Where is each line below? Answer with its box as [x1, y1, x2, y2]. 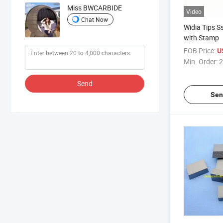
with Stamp [184, 32, 219, 42]
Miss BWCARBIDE [67, 3, 122, 13]
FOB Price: [184, 45, 216, 55]
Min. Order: [184, 56, 218, 66]
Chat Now [81, 15, 108, 23]
